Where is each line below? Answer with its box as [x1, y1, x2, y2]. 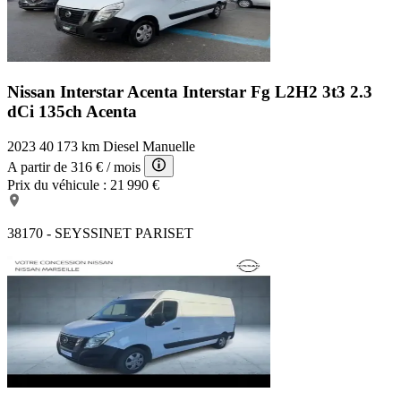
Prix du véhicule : [7, 176, 107, 192]
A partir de [7, 158, 67, 175]
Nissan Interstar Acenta [7, 82, 183, 102]
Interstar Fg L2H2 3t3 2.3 [183, 82, 372, 102]
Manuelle [142, 138, 195, 154]
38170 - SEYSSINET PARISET [7, 225, 193, 241]
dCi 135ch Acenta [7, 102, 137, 122]
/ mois [107, 158, 141, 175]
